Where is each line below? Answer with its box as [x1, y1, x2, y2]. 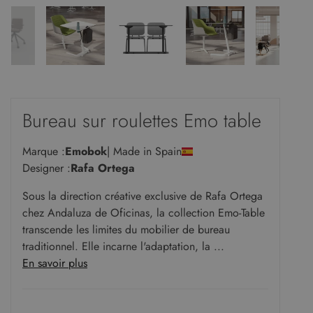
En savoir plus [22, 255, 87, 272]
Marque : [22, 143, 65, 160]
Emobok [65, 143, 107, 160]
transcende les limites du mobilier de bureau [22, 221, 230, 238]
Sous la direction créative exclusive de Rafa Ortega [22, 188, 263, 205]
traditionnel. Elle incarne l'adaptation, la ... [22, 238, 224, 255]
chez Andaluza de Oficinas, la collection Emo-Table [22, 205, 265, 221]
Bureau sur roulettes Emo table [22, 107, 261, 135]
